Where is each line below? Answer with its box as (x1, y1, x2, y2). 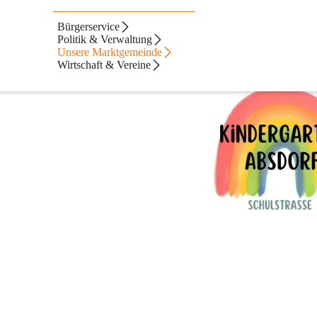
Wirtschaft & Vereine (57, 59, 151, 71)
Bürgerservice (57, 21, 120, 33)
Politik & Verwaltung (57, 33, 153, 45)
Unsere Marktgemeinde (57, 46, 163, 58)
